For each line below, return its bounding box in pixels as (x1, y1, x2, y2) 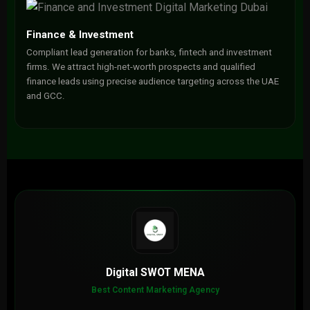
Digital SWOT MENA (105, 266, 205, 279)
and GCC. (26, 91, 65, 101)
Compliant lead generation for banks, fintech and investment (26, 47, 272, 57)
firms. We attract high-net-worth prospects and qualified (26, 62, 255, 72)
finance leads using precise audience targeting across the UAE (26, 76, 279, 86)
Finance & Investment (26, 28, 134, 41)
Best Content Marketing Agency (91, 285, 219, 295)
